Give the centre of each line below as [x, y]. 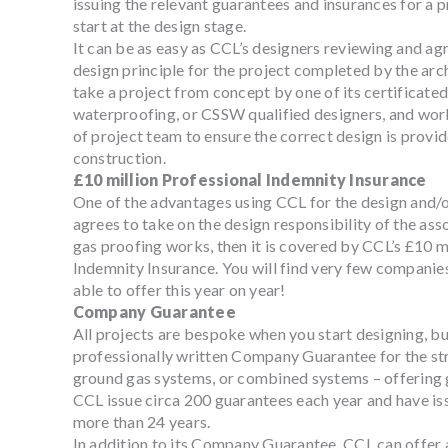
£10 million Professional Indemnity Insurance [249, 179]
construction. [119, 157]
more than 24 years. [141, 421]
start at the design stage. [159, 25]
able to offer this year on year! [179, 289]
